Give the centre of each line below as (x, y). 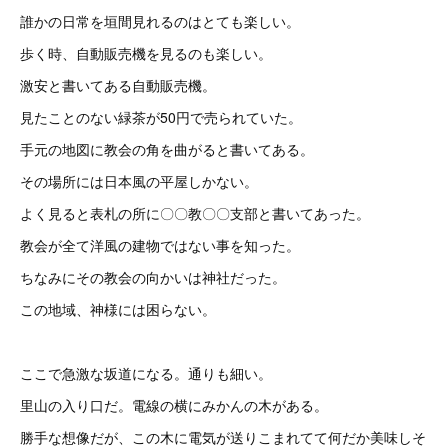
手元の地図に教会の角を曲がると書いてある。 (167, 149)
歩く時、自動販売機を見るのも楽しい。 (146, 53)
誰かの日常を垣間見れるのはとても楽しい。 (160, 21)
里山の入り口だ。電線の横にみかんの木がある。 (174, 405)
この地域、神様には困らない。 (118, 309)
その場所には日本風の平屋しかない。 (139, 181)
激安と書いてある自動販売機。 (118, 85)
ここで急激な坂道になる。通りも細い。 (146, 373)
